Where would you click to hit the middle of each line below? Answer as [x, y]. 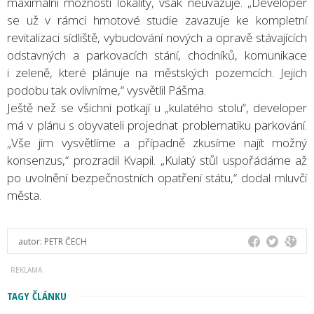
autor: [31, 241]
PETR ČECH [66, 241]
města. [24, 195]
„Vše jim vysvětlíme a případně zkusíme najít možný [157, 142]
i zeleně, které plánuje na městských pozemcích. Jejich [157, 72]
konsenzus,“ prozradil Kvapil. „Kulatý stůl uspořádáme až [157, 160]
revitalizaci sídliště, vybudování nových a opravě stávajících [157, 37]
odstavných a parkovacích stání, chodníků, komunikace [157, 55]
